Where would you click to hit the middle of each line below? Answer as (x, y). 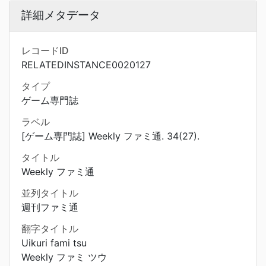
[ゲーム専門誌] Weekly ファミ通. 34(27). (110, 136)
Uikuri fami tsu (54, 243)
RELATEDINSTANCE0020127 (86, 65)
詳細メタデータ (61, 15)
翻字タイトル (50, 229)
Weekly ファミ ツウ (64, 257)
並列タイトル (50, 193)
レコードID (45, 50)
